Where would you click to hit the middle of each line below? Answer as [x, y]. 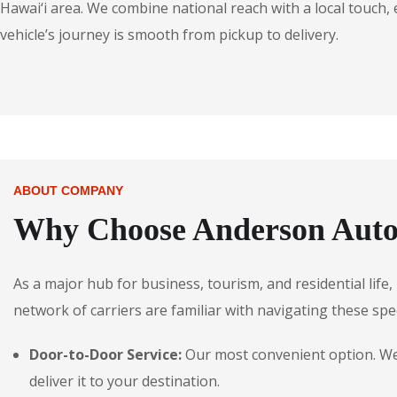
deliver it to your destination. [125, 381]
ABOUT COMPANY [68, 191]
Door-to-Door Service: [105, 354]
